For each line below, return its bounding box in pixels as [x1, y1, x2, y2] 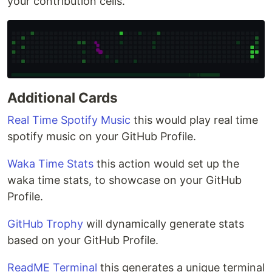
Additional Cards [7, 89, 118, 106]
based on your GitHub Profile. [7, 234, 158, 247]
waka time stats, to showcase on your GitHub [7, 174, 242, 187]
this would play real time [131, 114, 258, 127]
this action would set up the [93, 157, 239, 171]
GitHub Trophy [7, 217, 83, 231]
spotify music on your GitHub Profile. [7, 130, 196, 143]
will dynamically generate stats [83, 217, 244, 231]
